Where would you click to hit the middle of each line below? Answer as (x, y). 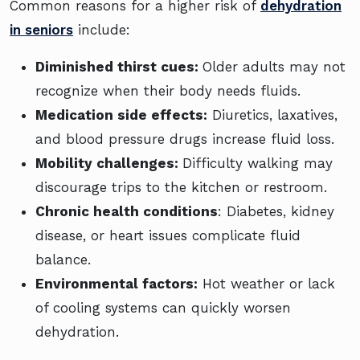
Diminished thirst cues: (119, 66)
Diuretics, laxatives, (272, 115)
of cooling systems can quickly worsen (163, 307)
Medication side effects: (121, 115)
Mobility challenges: (109, 163)
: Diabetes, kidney (276, 211)
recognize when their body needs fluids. (168, 90)
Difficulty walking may (258, 163)
